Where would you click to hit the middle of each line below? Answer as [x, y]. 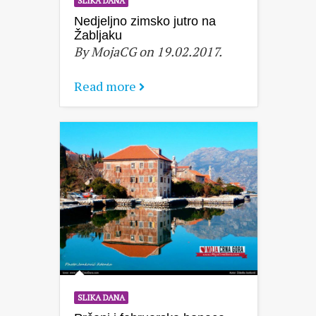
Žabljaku [98, 35]
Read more [105, 86]
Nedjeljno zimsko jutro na [145, 21]
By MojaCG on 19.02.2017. [148, 51]
